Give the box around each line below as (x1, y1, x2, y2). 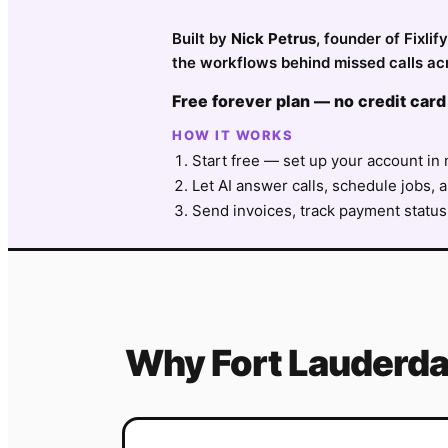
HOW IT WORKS (172, 127, 293, 143)
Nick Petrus (231, 29, 316, 48)
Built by (172, 29, 231, 48)
